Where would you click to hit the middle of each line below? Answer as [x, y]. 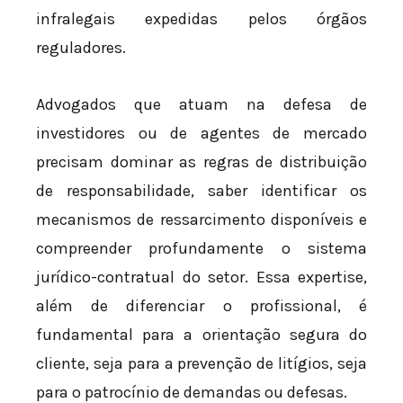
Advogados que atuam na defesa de [201, 105]
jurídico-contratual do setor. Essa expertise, [201, 278]
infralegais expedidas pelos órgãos [201, 18]
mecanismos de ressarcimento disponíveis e [201, 220]
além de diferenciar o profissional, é [201, 306]
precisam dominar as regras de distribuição [201, 162]
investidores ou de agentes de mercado [201, 134]
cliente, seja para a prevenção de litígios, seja [201, 364]
